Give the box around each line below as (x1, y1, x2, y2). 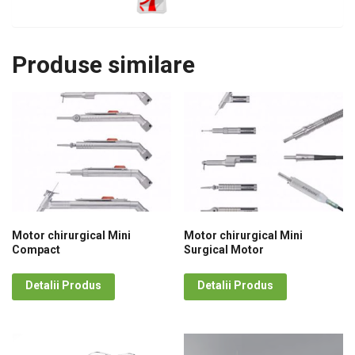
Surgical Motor (184, 242, 265, 256)
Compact (12, 242, 60, 256)
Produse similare (12, 51, 195, 79)
